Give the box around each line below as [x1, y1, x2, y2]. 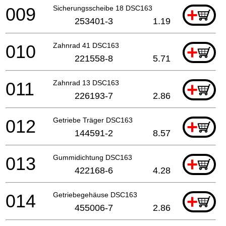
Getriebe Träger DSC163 [53, 116, 133, 124]
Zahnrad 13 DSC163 [53, 78, 119, 87]
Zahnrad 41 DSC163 [53, 41, 119, 49]
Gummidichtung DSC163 [53, 153, 132, 161]
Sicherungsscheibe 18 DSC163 [53, 4, 152, 12]
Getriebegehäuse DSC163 [53, 190, 137, 199]
